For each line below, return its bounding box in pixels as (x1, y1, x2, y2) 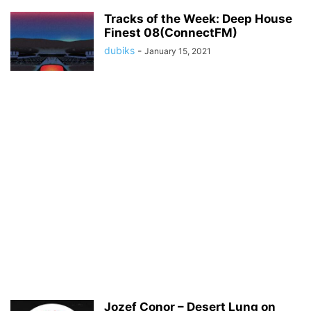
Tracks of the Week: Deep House (104, 12, 292, 26)
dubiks (104, 44, 135, 56)
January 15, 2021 (144, 46, 211, 56)
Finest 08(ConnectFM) (104, 26, 237, 40)
